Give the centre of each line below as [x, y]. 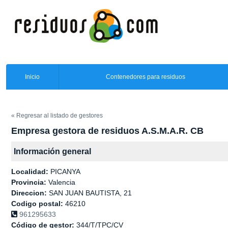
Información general [52, 151]
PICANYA [65, 172]
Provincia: [30, 182]
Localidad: [31, 172]
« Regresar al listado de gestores [57, 116]
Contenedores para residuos [145, 77]
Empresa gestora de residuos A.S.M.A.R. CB [107, 131]
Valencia [62, 182]
